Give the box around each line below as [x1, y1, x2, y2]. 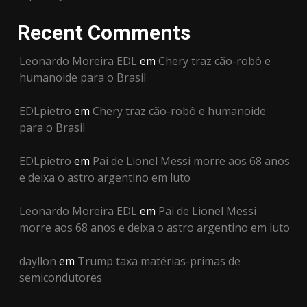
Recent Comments [17, 20, 191, 45]
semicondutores [19, 269, 102, 285]
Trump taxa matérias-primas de [77, 253, 241, 269]
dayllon [19, 253, 56, 269]
